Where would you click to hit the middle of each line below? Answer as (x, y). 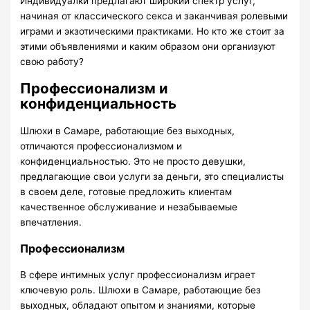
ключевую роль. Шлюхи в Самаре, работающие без (141, 290)
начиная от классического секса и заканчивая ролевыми (154, 16)
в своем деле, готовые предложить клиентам (126, 191)
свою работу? (52, 61)
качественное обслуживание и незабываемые (129, 207)
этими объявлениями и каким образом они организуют (148, 46)
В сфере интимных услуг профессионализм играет (138, 274)
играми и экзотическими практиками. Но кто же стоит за (153, 31)
